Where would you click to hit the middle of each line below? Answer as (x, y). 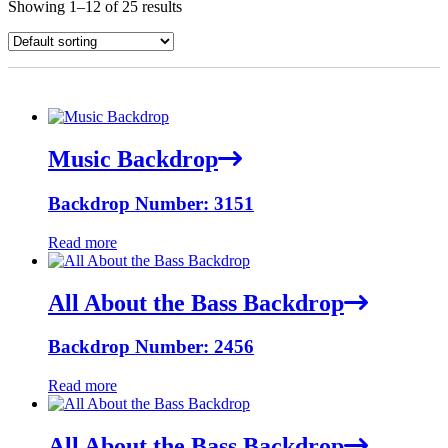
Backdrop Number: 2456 (151, 347)
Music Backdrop (133, 158)
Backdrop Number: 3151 (151, 203)
